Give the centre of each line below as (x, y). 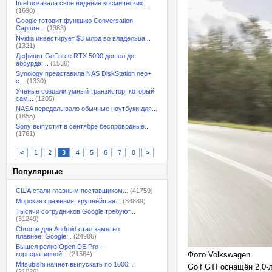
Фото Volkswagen (219, 255)
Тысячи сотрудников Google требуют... (76, 211)
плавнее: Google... (44, 236)
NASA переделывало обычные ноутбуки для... (87, 109)
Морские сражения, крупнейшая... (68, 201)
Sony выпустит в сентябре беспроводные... (83, 126)
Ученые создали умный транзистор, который (85, 91)
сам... (25, 98)
